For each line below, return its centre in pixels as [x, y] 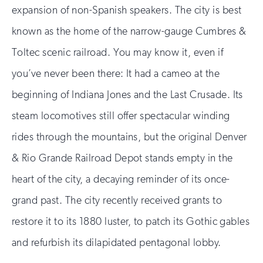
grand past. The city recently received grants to [117, 200]
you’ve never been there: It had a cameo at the [116, 74]
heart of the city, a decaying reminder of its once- [121, 179]
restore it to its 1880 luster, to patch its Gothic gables [131, 222]
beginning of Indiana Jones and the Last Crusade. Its [127, 95]
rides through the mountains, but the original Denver [129, 137]
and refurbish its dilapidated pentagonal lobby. [117, 243]
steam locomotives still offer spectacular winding [121, 116]
